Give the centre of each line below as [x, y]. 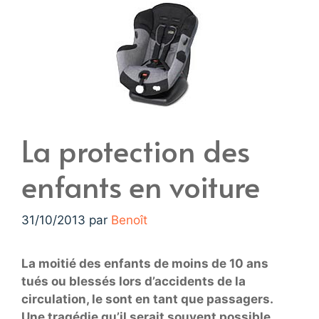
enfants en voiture [141, 185]
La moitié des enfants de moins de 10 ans [145, 263]
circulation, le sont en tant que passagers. [147, 299]
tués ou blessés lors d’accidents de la [134, 281]
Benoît [129, 220]
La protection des [136, 150]
